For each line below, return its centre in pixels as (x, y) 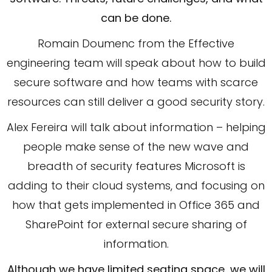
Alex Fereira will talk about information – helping (136, 127)
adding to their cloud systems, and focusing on (136, 185)
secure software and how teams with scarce (136, 82)
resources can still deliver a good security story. (136, 101)
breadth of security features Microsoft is (136, 166)
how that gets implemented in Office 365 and (136, 205)
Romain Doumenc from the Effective (136, 43)
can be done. (136, 18)
